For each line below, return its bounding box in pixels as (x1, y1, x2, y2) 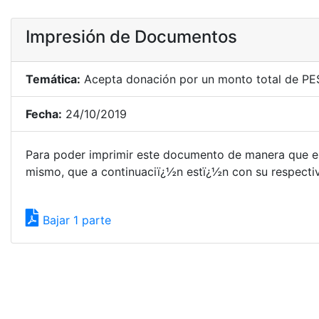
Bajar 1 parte (39, 213, 111, 227)
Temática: (26, 72, 80, 86)
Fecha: (26, 107, 62, 121)
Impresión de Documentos (26, 26, 237, 47)
